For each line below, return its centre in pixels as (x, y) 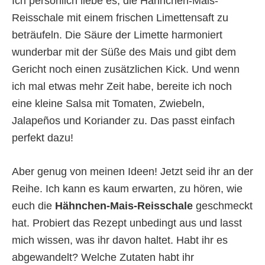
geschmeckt (223, 206)
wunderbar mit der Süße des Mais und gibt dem (124, 52)
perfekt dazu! (43, 138)
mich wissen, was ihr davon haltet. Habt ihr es (120, 240)
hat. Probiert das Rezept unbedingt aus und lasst (127, 223)
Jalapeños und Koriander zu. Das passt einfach (123, 121)
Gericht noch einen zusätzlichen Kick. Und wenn (126, 70)
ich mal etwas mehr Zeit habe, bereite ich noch (122, 87)
